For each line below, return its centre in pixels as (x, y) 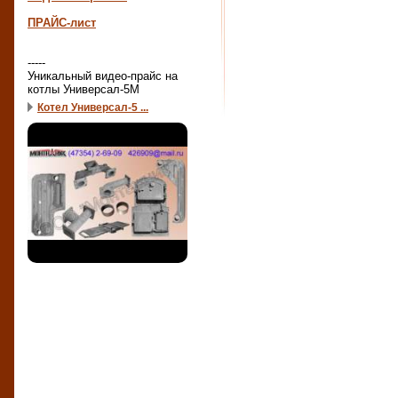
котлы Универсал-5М (84, 89)
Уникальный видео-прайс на (103, 76)
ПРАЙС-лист (62, 23)
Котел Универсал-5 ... (93, 107)
